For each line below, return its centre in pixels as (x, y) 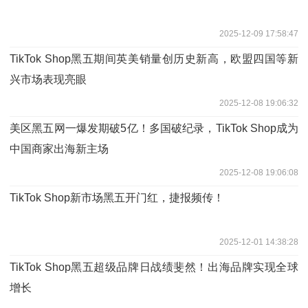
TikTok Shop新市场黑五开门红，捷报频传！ (117, 197)
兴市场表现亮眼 (48, 79)
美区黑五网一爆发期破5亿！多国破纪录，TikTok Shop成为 (154, 128)
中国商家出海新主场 (59, 148)
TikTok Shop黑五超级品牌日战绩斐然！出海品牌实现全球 (154, 267)
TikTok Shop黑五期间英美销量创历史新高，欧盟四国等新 (154, 58)
